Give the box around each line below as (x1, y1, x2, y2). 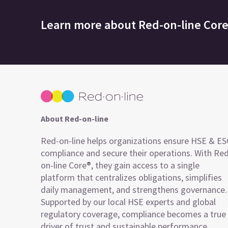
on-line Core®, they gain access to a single (41, 159, 199, 171)
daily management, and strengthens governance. (41, 184, 227, 195)
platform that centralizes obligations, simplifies (41, 172, 222, 183)
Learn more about (41, 16, 138, 33)
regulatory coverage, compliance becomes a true (41, 208, 226, 220)
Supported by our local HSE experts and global (41, 196, 216, 208)
